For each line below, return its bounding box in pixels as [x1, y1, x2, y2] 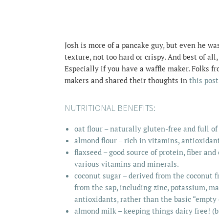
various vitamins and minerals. [74, 159, 179, 169]
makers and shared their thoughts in [65, 75, 189, 86]
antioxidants [74, 194, 117, 204]
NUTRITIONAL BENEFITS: [65, 102, 155, 114]
